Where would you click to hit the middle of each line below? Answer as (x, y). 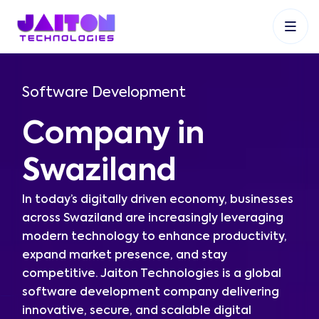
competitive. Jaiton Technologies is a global (152, 274)
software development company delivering (151, 293)
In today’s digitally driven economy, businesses (158, 200)
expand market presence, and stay (125, 256)
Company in (113, 135)
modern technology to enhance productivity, (155, 237)
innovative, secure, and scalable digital (137, 311)
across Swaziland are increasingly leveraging (153, 219)
